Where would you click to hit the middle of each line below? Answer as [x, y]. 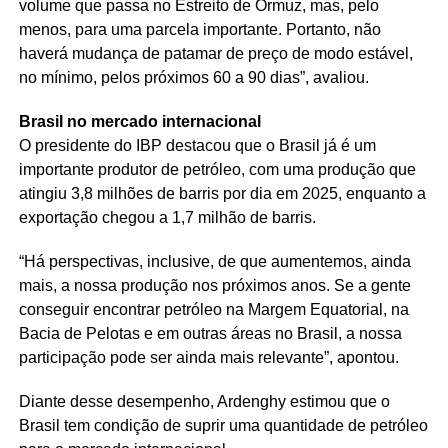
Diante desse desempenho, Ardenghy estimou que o [204, 401]
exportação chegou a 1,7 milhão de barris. [167, 217]
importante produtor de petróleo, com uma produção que [217, 169]
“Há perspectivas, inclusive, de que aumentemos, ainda [214, 261]
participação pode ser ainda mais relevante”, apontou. [208, 357]
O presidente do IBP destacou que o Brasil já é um [197, 145]
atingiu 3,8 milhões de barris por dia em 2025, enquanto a [222, 193]
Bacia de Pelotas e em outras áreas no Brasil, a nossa [210, 333]
